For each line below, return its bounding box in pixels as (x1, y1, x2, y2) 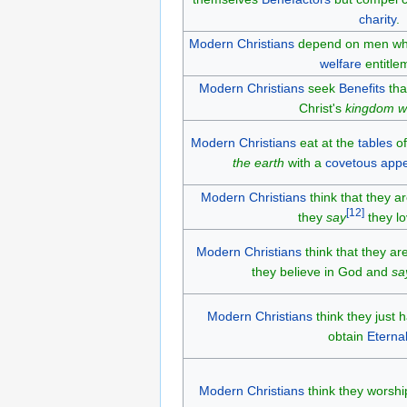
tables (357, 134, 392, 150)
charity (359, 11, 396, 26)
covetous (324, 154, 377, 170)
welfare (320, 55, 362, 71)
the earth (232, 154, 284, 170)
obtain (327, 328, 367, 343)
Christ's (298, 100, 345, 115)
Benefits (338, 80, 385, 95)
